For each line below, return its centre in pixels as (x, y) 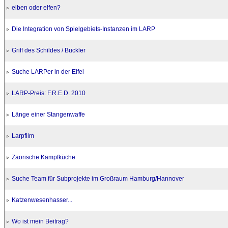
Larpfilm (23, 136)
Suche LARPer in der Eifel (48, 72)
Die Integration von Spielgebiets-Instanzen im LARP (83, 29)
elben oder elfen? (36, 8)
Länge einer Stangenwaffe (48, 115)
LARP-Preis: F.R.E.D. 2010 (49, 93)
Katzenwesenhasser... (42, 200)
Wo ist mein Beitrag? (40, 221)
